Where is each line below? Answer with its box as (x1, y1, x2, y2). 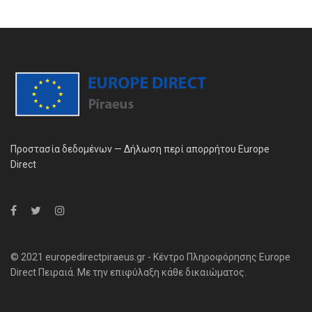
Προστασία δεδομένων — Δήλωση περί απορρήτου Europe (10, 143, 270, 155)
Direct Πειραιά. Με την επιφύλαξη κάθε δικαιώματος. (10, 266, 247, 278)
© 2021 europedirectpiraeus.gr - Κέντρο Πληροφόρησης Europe (10, 251, 290, 263)
